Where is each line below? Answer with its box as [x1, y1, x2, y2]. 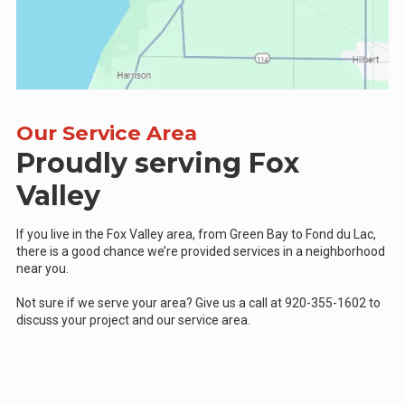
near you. [16, 260, 69, 276]
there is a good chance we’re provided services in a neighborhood [16, 243, 385, 259]
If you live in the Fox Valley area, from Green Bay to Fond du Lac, [16, 226, 376, 241]
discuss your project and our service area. [16, 312, 250, 327]
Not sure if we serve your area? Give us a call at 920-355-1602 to [16, 295, 381, 310]
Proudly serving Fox [16, 146, 299, 180]
